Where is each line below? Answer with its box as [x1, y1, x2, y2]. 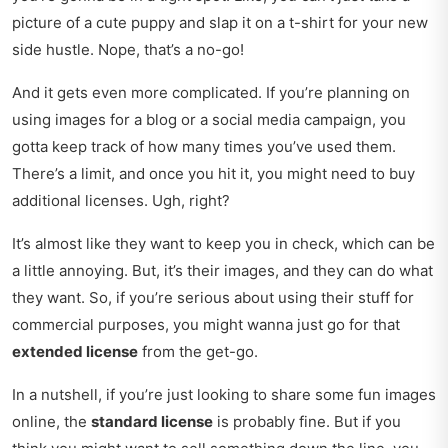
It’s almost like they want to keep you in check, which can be [12, 234, 435, 254]
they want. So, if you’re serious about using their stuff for [12, 288, 414, 308]
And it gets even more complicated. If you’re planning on [12, 83, 410, 103]
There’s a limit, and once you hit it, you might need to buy [12, 164, 415, 184]
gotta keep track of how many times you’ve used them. [12, 137, 396, 157]
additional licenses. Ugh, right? [12, 191, 230, 211]
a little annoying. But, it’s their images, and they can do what [12, 261, 433, 281]
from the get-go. [138, 342, 258, 362]
